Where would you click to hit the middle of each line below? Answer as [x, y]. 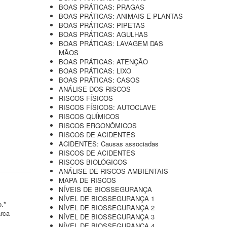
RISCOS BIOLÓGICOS [93, 162]
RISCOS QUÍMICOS [89, 116]
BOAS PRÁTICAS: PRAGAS [102, 7]
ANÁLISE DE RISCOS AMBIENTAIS [113, 171]
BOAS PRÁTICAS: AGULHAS [103, 34]
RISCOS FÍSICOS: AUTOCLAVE [107, 107]
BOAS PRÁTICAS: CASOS [99, 80]
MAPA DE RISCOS [87, 180]
